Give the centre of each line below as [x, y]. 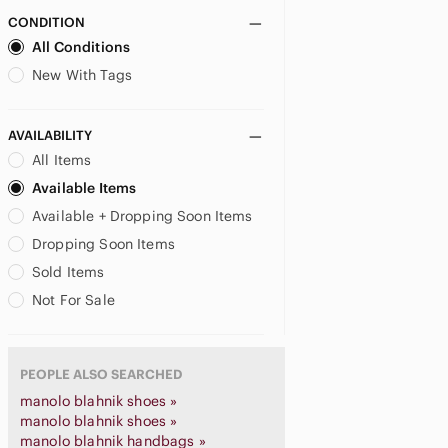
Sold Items [68, 272]
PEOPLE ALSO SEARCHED [101, 374]
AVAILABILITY [50, 135]
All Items [62, 160]
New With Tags [82, 75]
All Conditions [81, 47]
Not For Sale [73, 300]
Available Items [84, 188]
